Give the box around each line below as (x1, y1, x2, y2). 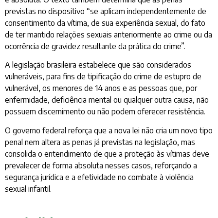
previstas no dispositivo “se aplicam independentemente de (5, 6, 206, 16)
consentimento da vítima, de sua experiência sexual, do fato (5, 18, 205, 28)
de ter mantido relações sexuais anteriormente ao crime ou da (5, 29, 212, 39)
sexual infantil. (5, 183, 52, 194)
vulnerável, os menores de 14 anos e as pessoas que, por (5, 83, 197, 93)
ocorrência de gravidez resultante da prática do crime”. (5, 41, 185, 51)
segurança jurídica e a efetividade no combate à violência (5, 172, 194, 182)
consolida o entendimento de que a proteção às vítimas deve (5, 148, 209, 159)
